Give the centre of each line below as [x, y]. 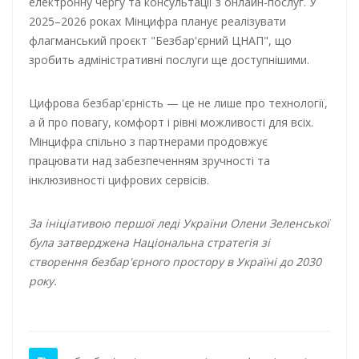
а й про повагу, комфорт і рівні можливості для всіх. [171, 122]
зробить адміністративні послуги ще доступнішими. [169, 60]
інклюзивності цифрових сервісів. [119, 180]
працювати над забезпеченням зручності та [149, 161]
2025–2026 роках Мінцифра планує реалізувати [157, 21]
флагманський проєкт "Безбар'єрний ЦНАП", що [160, 40]
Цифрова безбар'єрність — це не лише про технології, [178, 103]
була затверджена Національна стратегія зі [149, 242]
